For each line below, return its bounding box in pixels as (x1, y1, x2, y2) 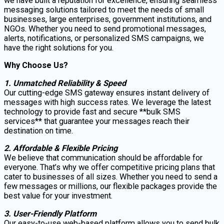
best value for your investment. (4, 191, 112, 201)
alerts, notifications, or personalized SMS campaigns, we (4, 33, 204, 43)
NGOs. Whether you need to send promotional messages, (4, 24, 206, 34)
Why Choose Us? (4, 60, 68, 70)
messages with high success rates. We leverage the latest (4, 97, 211, 107)
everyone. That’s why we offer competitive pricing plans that (4, 162, 215, 172)
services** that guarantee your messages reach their (4, 116, 189, 126)
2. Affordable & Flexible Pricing (4, 143, 117, 153)
